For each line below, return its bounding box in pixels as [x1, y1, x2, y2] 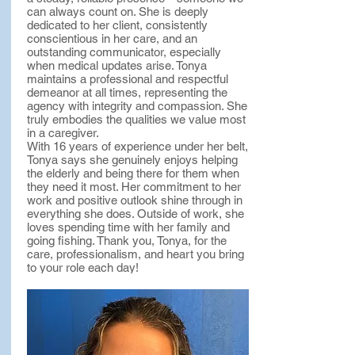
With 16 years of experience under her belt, [27, 139, 248, 153]
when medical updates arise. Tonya [27, 59, 207, 72]
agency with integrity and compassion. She [27, 99, 247, 113]
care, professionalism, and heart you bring [27, 247, 244, 261]
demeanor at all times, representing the [27, 86, 227, 99]
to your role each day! [27, 261, 139, 274]
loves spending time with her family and [27, 220, 230, 234]
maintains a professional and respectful [27, 72, 228, 86]
